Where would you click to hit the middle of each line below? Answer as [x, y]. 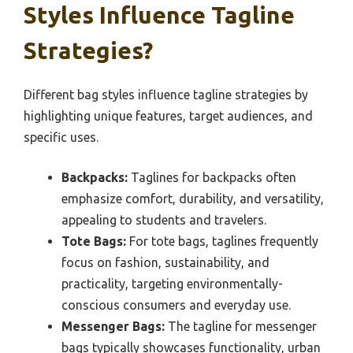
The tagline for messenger [241, 326]
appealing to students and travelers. [164, 219]
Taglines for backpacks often [212, 177]
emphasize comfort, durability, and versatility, [193, 198]
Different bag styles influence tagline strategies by [166, 94]
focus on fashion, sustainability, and [165, 262]
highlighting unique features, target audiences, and [168, 115]
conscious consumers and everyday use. [176, 305]
